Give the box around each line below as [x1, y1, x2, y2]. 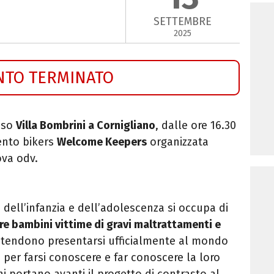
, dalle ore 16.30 [155, 118, 236, 132]
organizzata [147, 135, 209, 149]
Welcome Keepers [57, 135, 147, 149]
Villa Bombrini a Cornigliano [16, 118, 155, 132]
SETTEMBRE [154, 15, 212, 29]
